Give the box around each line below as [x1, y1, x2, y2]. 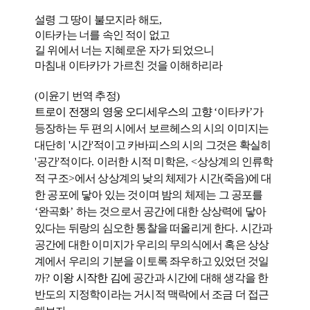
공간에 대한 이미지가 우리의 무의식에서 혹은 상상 [35, 239, 269, 250]
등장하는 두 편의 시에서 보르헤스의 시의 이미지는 [35, 122, 269, 134]
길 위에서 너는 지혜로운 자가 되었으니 [35, 44, 215, 56]
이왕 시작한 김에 [53, 272, 134, 284]
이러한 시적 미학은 [97, 156, 186, 167]
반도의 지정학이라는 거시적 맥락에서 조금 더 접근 [35, 289, 269, 300]
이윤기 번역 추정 [38, 90, 116, 102]
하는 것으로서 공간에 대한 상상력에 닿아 [75, 206, 266, 217]
